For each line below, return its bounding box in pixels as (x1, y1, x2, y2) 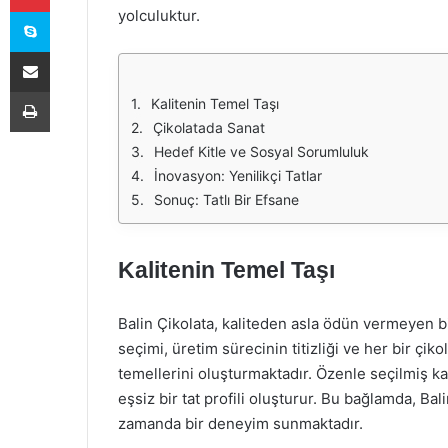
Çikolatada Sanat (153, 119, 265, 136)
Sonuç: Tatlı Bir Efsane (154, 191, 299, 208)
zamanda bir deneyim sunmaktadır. (118, 414, 363, 433)
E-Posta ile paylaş (49, 43, 88, 59)
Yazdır (49, 83, 87, 99)
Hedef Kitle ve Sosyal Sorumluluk (154, 143, 369, 160)
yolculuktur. (118, 6, 200, 25)
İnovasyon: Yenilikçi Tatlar (154, 167, 322, 184)
